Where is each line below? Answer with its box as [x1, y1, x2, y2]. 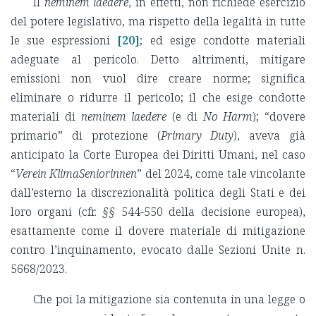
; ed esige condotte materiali [140, 32, 306, 48]
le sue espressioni [11, 32, 111, 48]
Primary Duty [160, 127, 234, 143]
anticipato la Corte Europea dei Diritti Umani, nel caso [11, 146, 305, 162]
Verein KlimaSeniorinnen [16, 165, 138, 181]
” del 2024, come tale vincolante [137, 165, 306, 181]
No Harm [202, 108, 253, 124]
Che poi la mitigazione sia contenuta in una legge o [33, 291, 305, 307]
